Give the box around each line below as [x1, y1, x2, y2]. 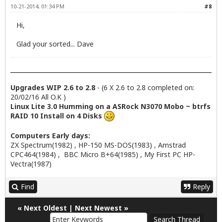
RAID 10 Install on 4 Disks [10, 111, 102, 120]
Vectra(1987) [10, 159, 52, 169]
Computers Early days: [10, 131, 90, 141]
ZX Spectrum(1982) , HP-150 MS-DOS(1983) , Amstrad [10, 140, 186, 150]
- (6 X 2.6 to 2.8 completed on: [95, 82, 194, 92]
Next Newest [75, 203, 122, 213]
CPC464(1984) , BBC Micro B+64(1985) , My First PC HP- [10, 150, 195, 160]
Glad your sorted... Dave [16, 39, 94, 49]
